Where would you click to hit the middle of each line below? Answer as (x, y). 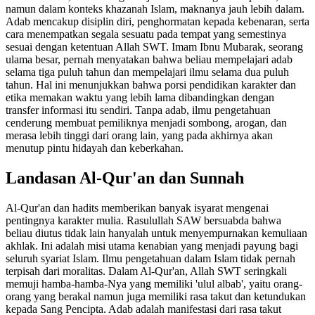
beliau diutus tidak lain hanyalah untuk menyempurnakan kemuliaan (156, 233)
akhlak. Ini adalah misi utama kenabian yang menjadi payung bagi (152, 245)
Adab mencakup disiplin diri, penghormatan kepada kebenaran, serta (157, 21)
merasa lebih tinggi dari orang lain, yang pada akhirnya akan (139, 135)
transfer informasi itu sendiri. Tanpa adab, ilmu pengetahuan (138, 110)
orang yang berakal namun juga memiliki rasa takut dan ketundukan (156, 296)
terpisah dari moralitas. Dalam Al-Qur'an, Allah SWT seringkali (146, 271)
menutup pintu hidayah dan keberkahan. (95, 148)
